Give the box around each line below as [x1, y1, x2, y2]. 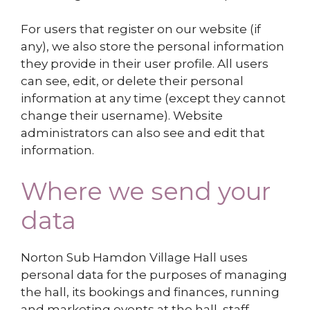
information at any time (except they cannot [21, 91, 286, 106]
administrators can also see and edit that [21, 126, 265, 140]
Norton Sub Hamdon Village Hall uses [21, 250, 248, 264]
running [230, 284, 280, 299]
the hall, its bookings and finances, [21, 284, 230, 299]
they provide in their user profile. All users [21, 57, 268, 71]
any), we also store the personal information [21, 39, 284, 54]
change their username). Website [21, 109, 223, 123]
